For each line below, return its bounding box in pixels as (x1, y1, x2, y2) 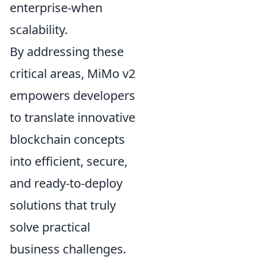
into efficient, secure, (10, 152, 127, 169)
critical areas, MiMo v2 (10, 65, 135, 82)
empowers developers (10, 87, 135, 104)
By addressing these (10, 43, 124, 60)
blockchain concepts (10, 130, 125, 147)
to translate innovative (10, 108, 135, 126)
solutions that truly (10, 196, 116, 213)
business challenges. (10, 240, 126, 257)
